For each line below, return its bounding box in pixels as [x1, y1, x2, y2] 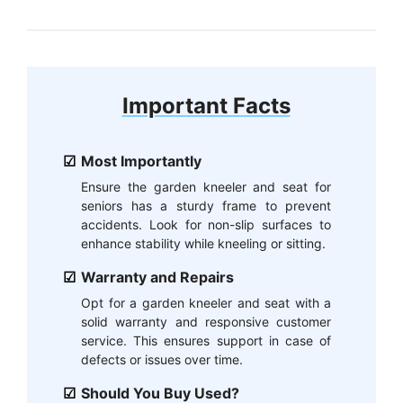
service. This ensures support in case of [81, 332, 331, 348]
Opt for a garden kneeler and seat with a [81, 294, 331, 310]
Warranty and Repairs [81, 267, 234, 286]
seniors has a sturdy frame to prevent [81, 197, 331, 213]
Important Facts [121, 92, 291, 119]
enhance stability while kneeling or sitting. [81, 235, 326, 251]
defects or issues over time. [81, 351, 243, 367]
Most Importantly [81, 151, 201, 170]
